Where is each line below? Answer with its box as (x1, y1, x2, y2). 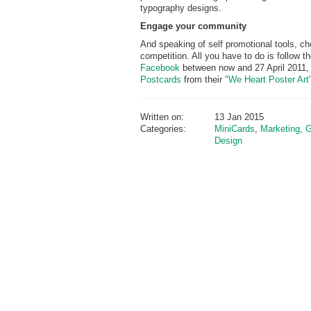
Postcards (140, 74, 181, 85)
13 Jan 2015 (214, 112, 264, 122)
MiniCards (214, 124, 255, 134)
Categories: (140, 124, 186, 134)
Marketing (260, 124, 300, 134)
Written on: (140, 112, 184, 122)
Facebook (140, 62, 180, 73)
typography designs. (140, 3, 221, 13)
